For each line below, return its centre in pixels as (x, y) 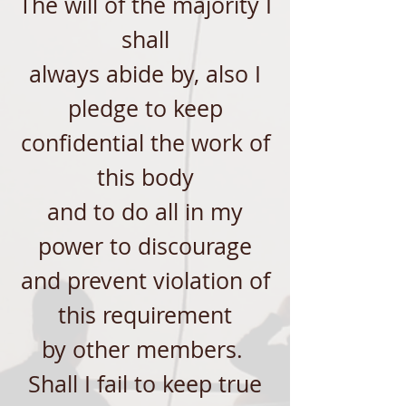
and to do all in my (145, 212)
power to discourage (145, 246)
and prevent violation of (145, 280)
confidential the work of (145, 143)
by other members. (145, 349)
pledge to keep (145, 108)
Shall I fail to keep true (145, 384)
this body (145, 177)
